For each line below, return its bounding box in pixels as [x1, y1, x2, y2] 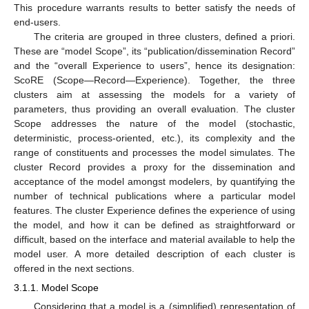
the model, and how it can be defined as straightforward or [14, 219, 295, 231]
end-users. [14, 17, 61, 28]
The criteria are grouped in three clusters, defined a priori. [33, 31, 295, 43]
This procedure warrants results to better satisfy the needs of [14, 2, 295, 14]
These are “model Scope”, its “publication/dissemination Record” [14, 46, 295, 57]
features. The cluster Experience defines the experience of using [14, 205, 295, 217]
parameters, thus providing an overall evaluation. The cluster [14, 103, 295, 115]
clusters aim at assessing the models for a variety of [14, 89, 295, 101]
